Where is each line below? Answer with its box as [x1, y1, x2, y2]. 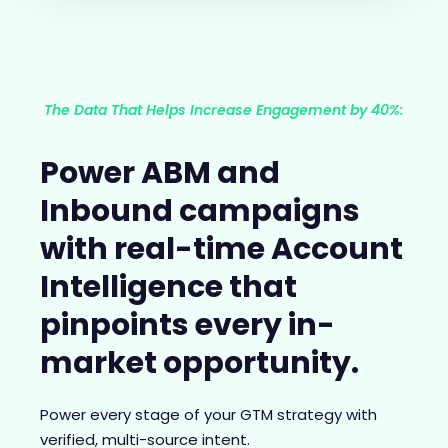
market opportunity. [40, 342, 359, 385]
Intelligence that [40, 266, 297, 309]
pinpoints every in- [40, 304, 335, 347]
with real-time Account [40, 228, 403, 271]
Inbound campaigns [40, 190, 360, 233]
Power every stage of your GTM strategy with [40, 404, 377, 426]
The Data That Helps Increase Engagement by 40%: [44, 99, 404, 120]
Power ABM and [40, 152, 280, 195]
